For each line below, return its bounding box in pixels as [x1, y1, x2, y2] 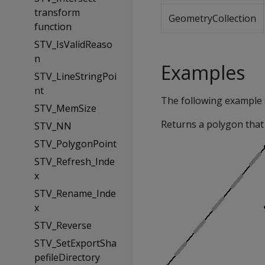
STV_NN [34, 119, 72, 132]
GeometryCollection [169, 12, 256, 25]
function [34, 20, 72, 33]
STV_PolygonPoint [34, 137, 117, 150]
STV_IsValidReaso [34, 38, 112, 51]
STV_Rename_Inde [34, 187, 116, 200]
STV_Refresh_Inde [34, 155, 115, 168]
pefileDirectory [34, 251, 100, 264]
